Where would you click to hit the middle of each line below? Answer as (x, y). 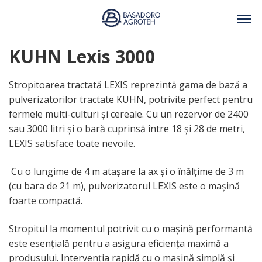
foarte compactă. (46, 201)
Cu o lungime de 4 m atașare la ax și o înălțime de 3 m (126, 171)
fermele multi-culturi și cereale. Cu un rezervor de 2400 (129, 114)
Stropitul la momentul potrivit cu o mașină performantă (131, 229)
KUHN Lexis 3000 (82, 56)
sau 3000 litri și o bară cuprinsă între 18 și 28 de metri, (127, 129)
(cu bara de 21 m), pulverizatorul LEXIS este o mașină (124, 186)
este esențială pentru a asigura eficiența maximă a (119, 243)
